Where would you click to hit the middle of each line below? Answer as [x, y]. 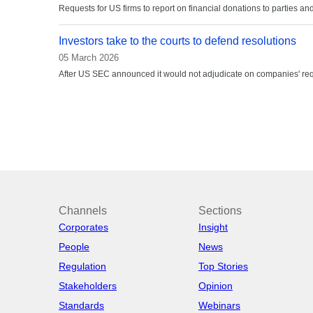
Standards [81, 305]
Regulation [82, 266]
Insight [213, 227]
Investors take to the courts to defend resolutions [177, 41]
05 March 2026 [89, 58]
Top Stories [223, 266]
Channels [83, 210]
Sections [220, 210]
